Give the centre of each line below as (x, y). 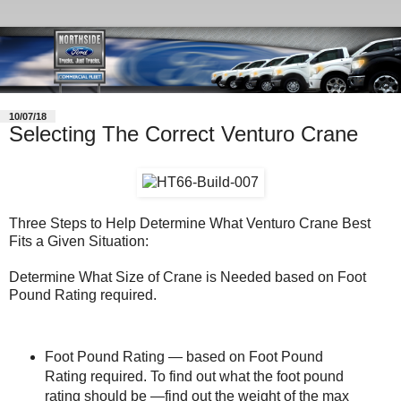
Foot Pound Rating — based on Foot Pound (183, 356)
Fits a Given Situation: (79, 241)
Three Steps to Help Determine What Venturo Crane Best (190, 223)
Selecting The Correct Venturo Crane (183, 134)
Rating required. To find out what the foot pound (194, 376)
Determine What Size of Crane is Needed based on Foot (188, 277)
